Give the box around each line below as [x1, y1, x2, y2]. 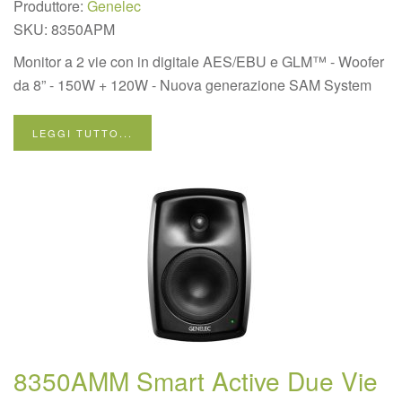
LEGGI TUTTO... [32, 126, 133, 140]
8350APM [51, 19, 115, 39]
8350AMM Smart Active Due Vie [13, 363, 378, 398]
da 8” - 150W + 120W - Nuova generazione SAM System [13, 74, 371, 95]
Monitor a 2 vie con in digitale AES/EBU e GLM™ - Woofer [13, 51, 384, 72]
